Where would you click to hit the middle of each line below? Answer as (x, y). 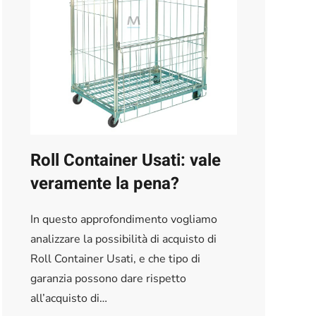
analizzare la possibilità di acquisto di (123, 239)
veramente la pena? (104, 184)
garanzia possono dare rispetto (108, 279)
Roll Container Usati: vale (125, 161)
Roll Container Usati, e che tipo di (115, 259)
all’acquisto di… (68, 299)
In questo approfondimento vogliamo (123, 220)
